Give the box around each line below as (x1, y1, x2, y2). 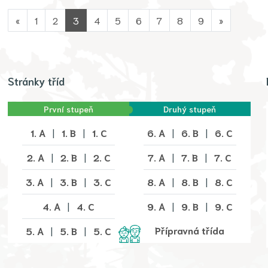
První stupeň (44, 103, 94, 115)
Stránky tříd (8, 74, 65, 88)
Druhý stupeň (163, 103, 217, 115)
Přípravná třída (155, 224, 225, 237)
